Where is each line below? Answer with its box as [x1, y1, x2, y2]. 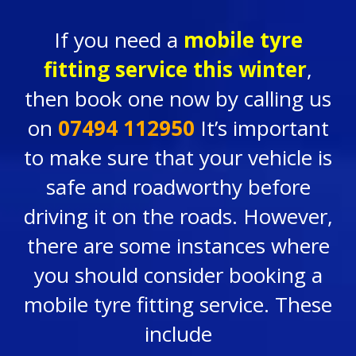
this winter [188, 55, 307, 83]
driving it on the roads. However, [23, 202, 333, 230]
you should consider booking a [33, 261, 323, 289]
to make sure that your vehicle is [24, 143, 332, 172]
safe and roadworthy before [45, 172, 311, 201]
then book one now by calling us [25, 84, 331, 113]
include [144, 319, 212, 348]
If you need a [53, 25, 184, 54]
